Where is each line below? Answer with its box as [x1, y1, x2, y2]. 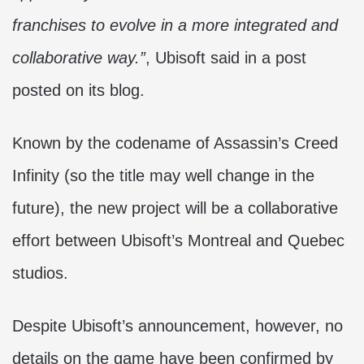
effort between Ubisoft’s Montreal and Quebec [12, 232, 344, 249]
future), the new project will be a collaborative [12, 199, 338, 217]
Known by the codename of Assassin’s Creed [12, 134, 338, 152]
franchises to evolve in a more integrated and [12, 16, 338, 34]
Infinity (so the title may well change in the [12, 167, 314, 184]
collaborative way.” [12, 49, 145, 67]
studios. [12, 264, 68, 282]
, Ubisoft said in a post [145, 49, 306, 67]
